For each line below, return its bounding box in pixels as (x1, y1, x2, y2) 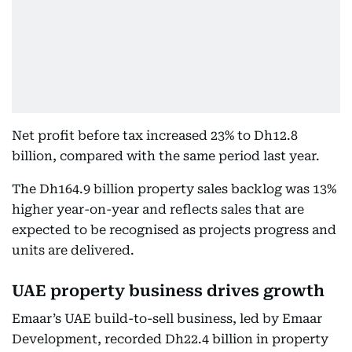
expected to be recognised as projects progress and (12, 222, 336, 237)
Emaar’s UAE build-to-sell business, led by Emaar (12, 311, 322, 326)
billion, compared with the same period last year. (12, 148, 320, 163)
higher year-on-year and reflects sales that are (12, 202, 304, 217)
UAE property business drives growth (12, 281, 324, 300)
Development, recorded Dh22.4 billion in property (12, 332, 328, 346)
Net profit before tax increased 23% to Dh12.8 (12, 128, 298, 143)
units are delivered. (12, 243, 134, 258)
